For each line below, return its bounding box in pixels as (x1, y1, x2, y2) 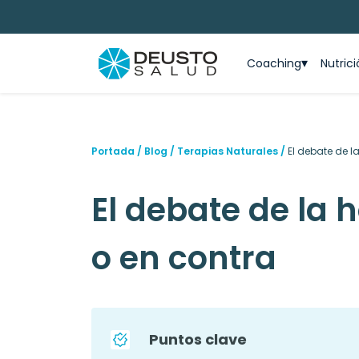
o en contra (91, 236, 276, 280)
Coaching (247, 54, 301, 71)
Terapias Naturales (177, 144, 278, 158)
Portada (91, 144, 135, 158)
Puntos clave (149, 329, 247, 349)
